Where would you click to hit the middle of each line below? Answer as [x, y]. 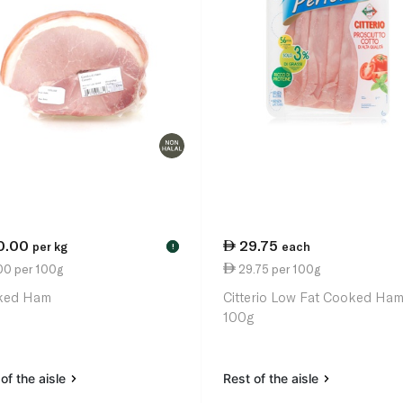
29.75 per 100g [278, 269]
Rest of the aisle [273, 379]
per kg [49, 247]
